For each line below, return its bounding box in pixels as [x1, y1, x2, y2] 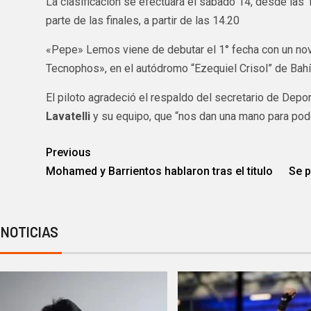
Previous [45, 145, 91, 159]
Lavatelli [45, 109, 90, 123]
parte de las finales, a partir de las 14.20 [45, 13, 239, 27]
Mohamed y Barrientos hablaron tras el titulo [45, 164, 273, 178]
